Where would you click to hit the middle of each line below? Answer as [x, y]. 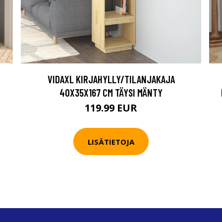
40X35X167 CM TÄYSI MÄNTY [111, 92]
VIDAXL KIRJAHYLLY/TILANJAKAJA [111, 79]
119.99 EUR [111, 108]
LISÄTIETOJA [111, 141]
